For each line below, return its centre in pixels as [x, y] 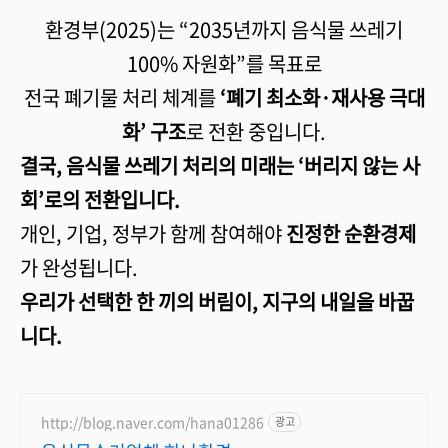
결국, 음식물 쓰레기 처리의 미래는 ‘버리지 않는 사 [220, 165]
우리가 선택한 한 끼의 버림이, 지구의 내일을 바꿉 [217, 301]
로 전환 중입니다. [256, 131]
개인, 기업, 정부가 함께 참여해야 [153, 233]
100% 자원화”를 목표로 [224, 63]
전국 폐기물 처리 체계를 [121, 97]
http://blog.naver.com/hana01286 [152, 421]
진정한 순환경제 [351, 233]
